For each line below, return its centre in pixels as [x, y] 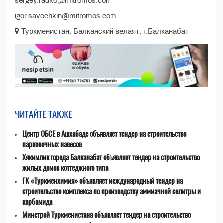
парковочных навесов [52, 144]
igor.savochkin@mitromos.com [66, 16]
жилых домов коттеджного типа [65, 167]
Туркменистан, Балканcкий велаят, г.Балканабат [104, 31]
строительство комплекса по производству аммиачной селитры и [111, 191]
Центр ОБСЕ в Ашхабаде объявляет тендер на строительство [104, 134]
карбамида [37, 201]
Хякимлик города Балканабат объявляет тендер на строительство [111, 157]
